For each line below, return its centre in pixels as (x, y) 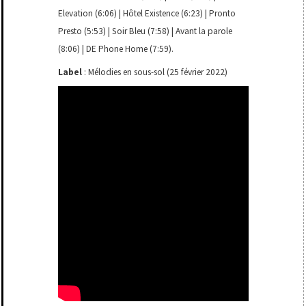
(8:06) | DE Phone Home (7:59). (116, 49)
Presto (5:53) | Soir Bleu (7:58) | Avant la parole (145, 31)
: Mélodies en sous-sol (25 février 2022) (155, 72)
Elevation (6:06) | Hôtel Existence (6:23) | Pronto (147, 14)
